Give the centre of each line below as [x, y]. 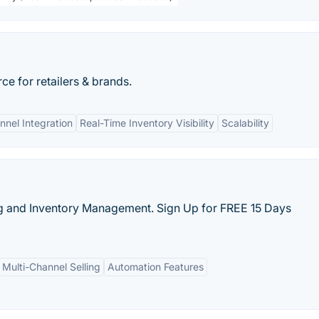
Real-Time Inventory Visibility [147, 123]
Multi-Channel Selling [51, 267]
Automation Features [156, 267]
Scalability [245, 123]
